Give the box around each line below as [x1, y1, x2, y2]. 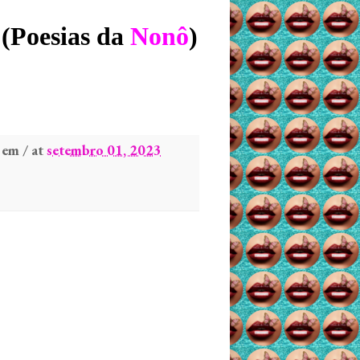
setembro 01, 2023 [47, 141, 162, 159]
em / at [2, 141, 47, 159]
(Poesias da [2, 22, 130, 51]
